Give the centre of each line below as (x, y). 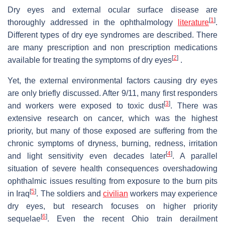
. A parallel (195, 156)
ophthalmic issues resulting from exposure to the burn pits (113, 181)
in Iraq (19, 194)
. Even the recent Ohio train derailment (132, 219)
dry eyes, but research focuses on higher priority (113, 206)
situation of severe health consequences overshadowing (113, 169)
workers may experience (173, 194)
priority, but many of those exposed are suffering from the (113, 131)
